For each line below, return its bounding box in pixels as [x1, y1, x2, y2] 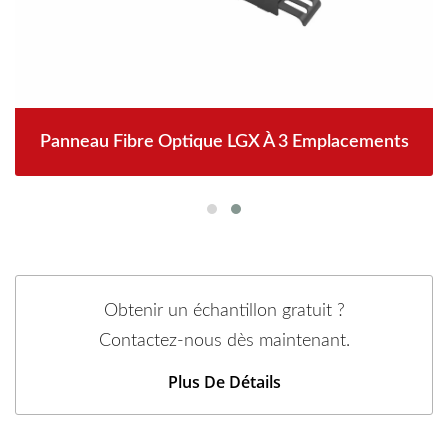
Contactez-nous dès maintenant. [98, 332, 350, 350]
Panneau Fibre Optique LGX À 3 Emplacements [39, 133, 409, 151]
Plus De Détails [167, 371, 281, 393]
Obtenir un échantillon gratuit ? [103, 302, 345, 320]
